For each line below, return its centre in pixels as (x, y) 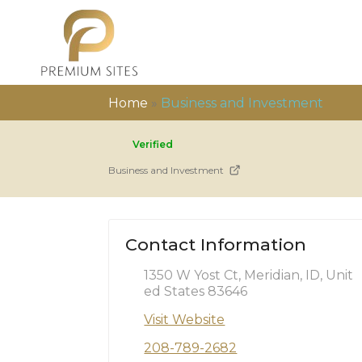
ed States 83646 (196, 291)
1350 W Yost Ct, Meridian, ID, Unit (249, 275)
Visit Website (185, 319)
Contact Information (216, 244)
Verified (153, 144)
